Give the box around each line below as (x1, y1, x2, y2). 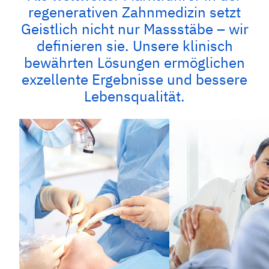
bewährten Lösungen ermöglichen (24, 53, 245, 72)
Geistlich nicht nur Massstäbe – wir (20, 19, 249, 38)
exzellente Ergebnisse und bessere (22, 70, 247, 89)
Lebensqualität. (84, 86, 185, 106)
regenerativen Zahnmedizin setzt (28, 2, 241, 22)
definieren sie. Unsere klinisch (36, 36, 233, 55)
